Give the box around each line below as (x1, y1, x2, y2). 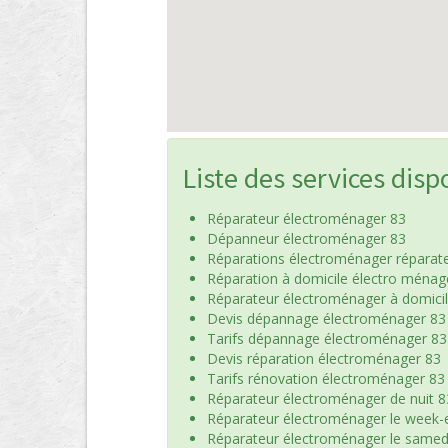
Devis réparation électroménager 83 (207, 349, 441, 368)
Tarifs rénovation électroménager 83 (207, 369, 445, 388)
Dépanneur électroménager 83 (207, 229, 406, 248)
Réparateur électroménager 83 (207, 209, 406, 228)
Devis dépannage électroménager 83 (207, 309, 446, 328)
